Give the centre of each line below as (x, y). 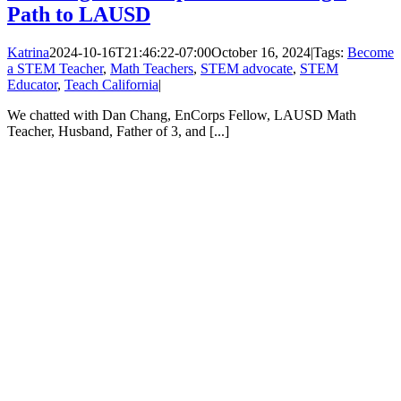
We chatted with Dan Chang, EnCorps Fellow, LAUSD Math (182, 115)
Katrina (28, 52)
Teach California (111, 84)
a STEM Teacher (55, 68)
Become (371, 52)
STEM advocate (247, 68)
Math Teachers (152, 68)
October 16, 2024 (261, 52)
